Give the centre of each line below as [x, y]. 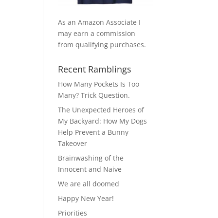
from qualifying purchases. [102, 44]
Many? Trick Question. [94, 95]
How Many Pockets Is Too [99, 84]
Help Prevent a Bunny [93, 132]
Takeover [73, 143]
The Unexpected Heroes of [101, 109]
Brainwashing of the [91, 158]
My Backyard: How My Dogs [103, 121]
